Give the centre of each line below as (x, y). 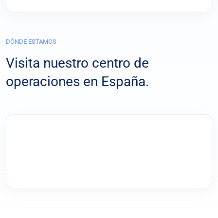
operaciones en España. (77, 81)
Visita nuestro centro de (77, 63)
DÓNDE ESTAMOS (31, 41)
